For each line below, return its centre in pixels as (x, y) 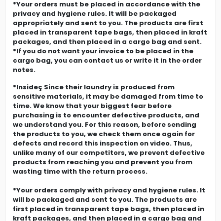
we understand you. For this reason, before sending (105, 124)
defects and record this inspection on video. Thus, (103, 143)
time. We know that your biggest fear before (92, 106)
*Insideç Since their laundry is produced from (94, 87)
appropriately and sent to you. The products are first (108, 23)
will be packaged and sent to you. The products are (105, 199)
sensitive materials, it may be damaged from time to (108, 96)
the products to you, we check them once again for (104, 134)
